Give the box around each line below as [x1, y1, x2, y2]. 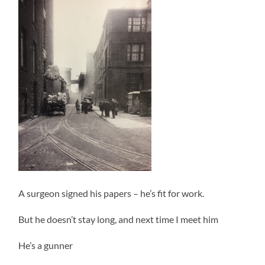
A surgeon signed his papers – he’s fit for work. [18, 188, 205, 199]
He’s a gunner [18, 240, 73, 251]
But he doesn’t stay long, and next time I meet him [18, 214, 219, 225]
